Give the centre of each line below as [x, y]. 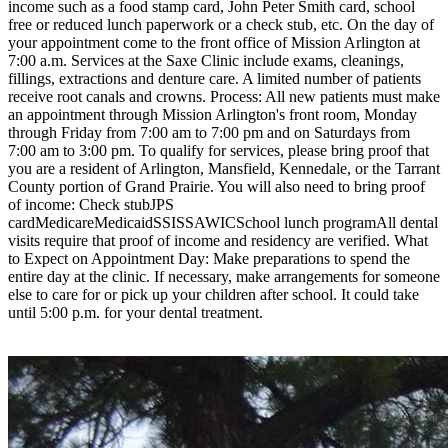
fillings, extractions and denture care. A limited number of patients [214, 79]
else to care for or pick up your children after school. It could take [213, 295]
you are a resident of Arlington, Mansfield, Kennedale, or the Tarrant [224, 169]
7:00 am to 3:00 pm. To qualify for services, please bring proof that [218, 151]
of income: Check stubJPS [91, 205]
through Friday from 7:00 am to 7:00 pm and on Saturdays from [209, 133]
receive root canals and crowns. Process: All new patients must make [224, 97]
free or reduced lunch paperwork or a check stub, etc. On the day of [221, 25]
